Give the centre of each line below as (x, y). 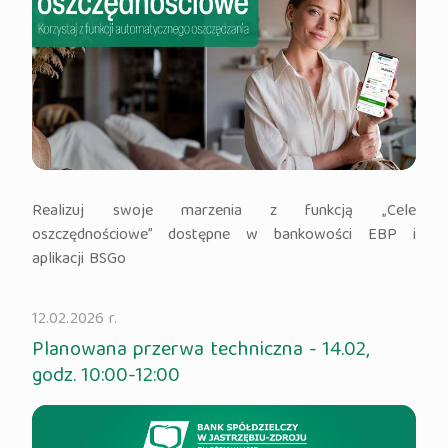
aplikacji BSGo (79, 259)
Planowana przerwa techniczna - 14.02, (201, 350)
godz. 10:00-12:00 (106, 376)
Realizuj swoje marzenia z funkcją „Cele (224, 211)
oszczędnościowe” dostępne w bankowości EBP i (224, 235)
